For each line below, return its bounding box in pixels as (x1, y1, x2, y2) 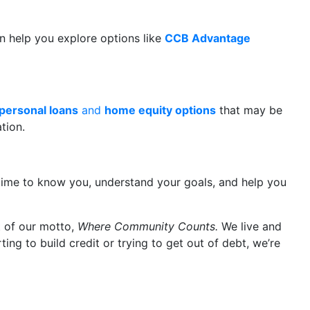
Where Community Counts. (77, 219, 218, 233)
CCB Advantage (165, 31, 250, 45)
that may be (216, 103, 282, 117)
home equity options (104, 103, 216, 117)
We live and (218, 219, 282, 233)
